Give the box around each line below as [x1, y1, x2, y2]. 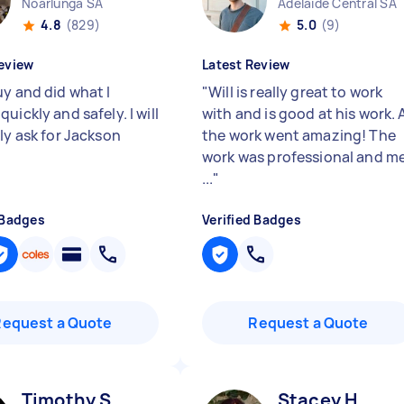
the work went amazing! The [202, 125, 396, 145]
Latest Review [202, 56, 290, 73]
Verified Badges [202, 211, 301, 228]
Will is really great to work [208, 82, 383, 102]
